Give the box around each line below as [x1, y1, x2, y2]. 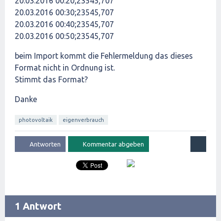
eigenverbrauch [63, 117, 104, 123]
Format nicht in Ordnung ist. [15, 63, 115, 72]
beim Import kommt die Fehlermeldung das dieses [15, 51, 193, 60]
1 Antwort [15, 200, 62, 212]
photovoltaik [19, 117, 53, 123]
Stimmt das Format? [15, 75, 88, 84]
